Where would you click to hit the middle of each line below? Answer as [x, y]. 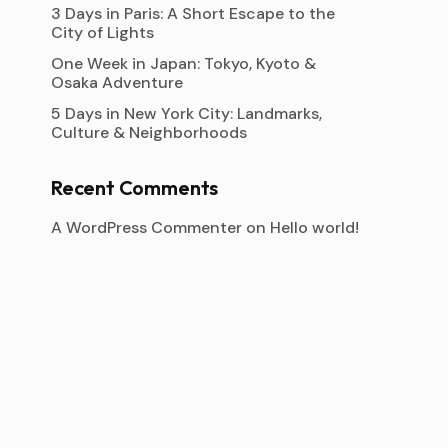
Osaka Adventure [117, 82]
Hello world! [314, 227]
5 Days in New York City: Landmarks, [186, 113]
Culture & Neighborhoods [149, 132]
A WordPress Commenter [146, 227]
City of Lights [102, 32]
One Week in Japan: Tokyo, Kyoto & [183, 63]
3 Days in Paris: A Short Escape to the [193, 13]
